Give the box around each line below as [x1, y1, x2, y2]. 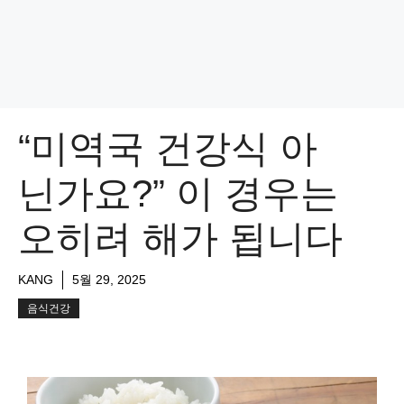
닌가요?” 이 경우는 [18, 172, 338, 215]
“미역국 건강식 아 [18, 127, 317, 170]
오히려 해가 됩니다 [18, 217, 343, 260]
